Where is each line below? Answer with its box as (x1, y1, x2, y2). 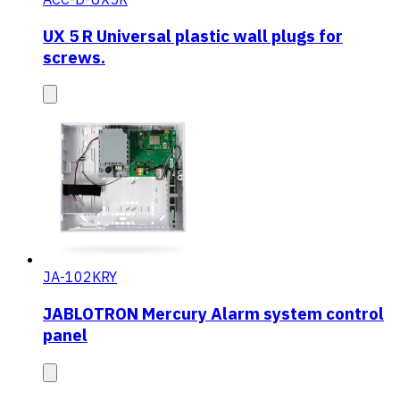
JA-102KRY (43, 268, 117, 287)
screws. (43, 46, 105, 68)
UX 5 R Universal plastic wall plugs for (43, 24, 343, 46)
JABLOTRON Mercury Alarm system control (43, 302, 384, 324)
